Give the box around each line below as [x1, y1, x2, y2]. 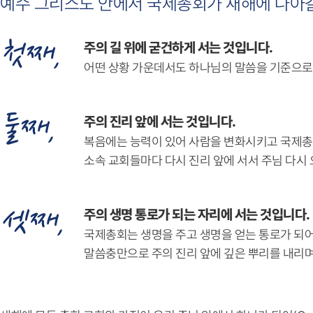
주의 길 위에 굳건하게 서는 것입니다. [84, 39, 273, 56]
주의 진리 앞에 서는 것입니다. [84, 113, 236, 130]
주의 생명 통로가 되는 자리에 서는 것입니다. [84, 206, 310, 223]
